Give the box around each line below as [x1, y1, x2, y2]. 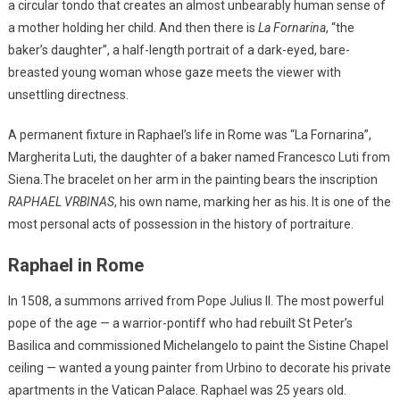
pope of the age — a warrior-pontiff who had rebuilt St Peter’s [7, 315, 353, 330]
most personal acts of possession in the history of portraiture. [7, 216, 354, 231]
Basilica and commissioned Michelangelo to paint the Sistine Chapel [7, 337, 388, 353]
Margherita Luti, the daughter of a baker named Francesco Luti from [7, 149, 390, 164]
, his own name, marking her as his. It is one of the [113, 194, 391, 209]
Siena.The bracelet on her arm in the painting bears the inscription [7, 171, 378, 187]
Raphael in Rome [7, 254, 144, 276]
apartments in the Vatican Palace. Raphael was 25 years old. [7, 382, 346, 397]
